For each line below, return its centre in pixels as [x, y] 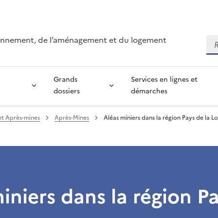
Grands [65, 80]
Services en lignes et [164, 80]
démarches [149, 91]
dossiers [66, 91]
